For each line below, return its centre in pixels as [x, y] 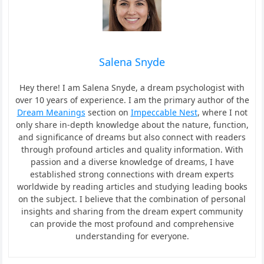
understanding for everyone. [132, 236]
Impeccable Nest [164, 113]
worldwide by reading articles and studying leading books [132, 187]
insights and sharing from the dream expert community [132, 212]
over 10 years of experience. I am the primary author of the [132, 100]
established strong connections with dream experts [132, 174]
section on [108, 113]
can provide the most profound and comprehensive [132, 224]
